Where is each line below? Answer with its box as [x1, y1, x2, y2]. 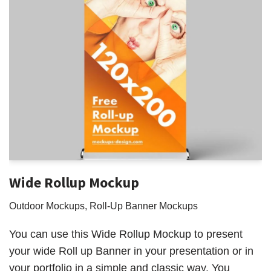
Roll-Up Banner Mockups [90, 200, 198, 211]
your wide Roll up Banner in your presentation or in [9, 244, 253, 257]
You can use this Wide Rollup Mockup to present [9, 227, 243, 240]
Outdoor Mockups [9, 200, 85, 211]
